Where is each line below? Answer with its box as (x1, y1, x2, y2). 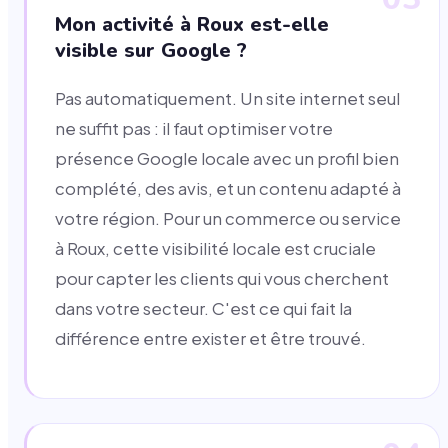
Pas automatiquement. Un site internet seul (55, 87, 400, 109)
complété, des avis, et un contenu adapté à (55, 177, 401, 199)
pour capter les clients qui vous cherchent (55, 267, 389, 289)
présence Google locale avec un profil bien (55, 147, 399, 169)
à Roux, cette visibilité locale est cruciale (55, 237, 376, 259)
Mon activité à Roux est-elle (55, 10, 329, 38)
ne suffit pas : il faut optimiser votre (55, 117, 333, 139)
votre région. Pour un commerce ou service (55, 207, 401, 229)
